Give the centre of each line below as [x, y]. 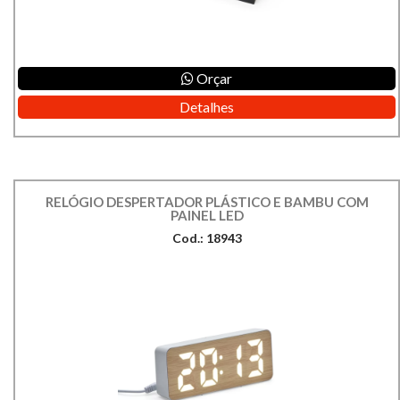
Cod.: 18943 [207, 238]
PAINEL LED [207, 216]
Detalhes [207, 107]
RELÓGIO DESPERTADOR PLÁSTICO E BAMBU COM [207, 202]
